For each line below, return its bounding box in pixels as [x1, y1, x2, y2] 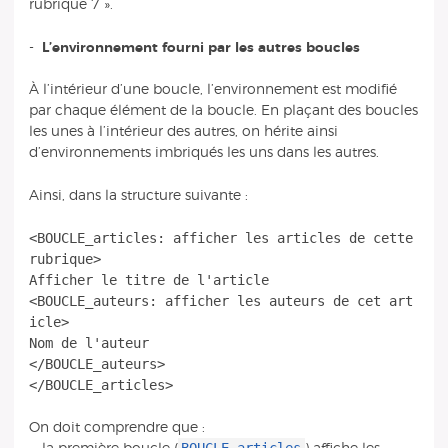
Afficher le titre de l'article [28, 271, 269, 288]
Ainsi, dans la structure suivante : [28, 187, 248, 203]
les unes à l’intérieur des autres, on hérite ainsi [28, 124, 338, 140]
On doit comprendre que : [28, 420, 205, 436]
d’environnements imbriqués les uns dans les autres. [28, 145, 379, 161]
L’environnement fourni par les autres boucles [41, 39, 360, 55]
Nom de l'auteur [28, 334, 149, 351]
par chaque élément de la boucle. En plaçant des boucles [28, 103, 418, 119]
